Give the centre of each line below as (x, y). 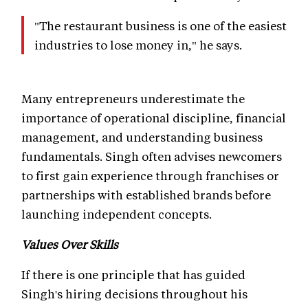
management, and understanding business (142, 137)
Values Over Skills (70, 244)
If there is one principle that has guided (133, 275)
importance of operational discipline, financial (154, 118)
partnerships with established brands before (146, 195)
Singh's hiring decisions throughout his (134, 294)
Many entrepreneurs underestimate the (133, 99)
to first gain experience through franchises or (150, 176)
